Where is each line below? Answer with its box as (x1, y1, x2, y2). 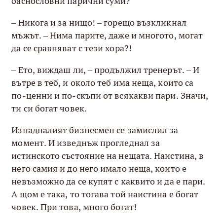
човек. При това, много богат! (11, 201, 137, 213)
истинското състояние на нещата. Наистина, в (11, 149, 204, 161)
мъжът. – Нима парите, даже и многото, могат (11, 29, 203, 41)
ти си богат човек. (11, 102, 87, 114)
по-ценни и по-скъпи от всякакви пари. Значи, (11, 89, 209, 101)
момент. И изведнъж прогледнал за (11, 137, 160, 148)
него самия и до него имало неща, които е (11, 162, 186, 174)
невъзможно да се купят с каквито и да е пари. (11, 175, 206, 187)
